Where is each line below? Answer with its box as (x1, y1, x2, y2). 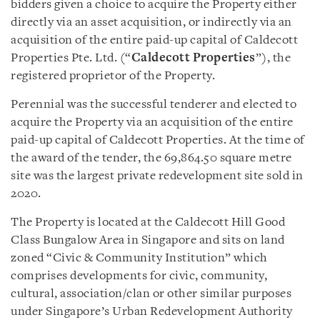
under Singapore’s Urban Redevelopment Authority (11, 305, 293, 318)
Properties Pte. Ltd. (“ (11, 51, 131, 64)
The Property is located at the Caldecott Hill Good (11, 216, 285, 229)
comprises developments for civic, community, (11, 269, 267, 282)
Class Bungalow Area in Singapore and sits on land (11, 234, 285, 246)
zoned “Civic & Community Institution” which (11, 251, 268, 264)
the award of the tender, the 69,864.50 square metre (11, 151, 292, 164)
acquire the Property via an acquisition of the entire (11, 116, 294, 129)
